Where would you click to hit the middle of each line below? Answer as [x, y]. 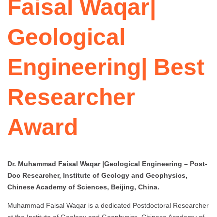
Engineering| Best [106, 67]
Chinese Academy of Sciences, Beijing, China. [83, 187]
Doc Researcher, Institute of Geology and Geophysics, [97, 176]
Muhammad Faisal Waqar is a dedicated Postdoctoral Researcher [108, 206]
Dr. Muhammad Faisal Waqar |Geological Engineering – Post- [107, 164]
